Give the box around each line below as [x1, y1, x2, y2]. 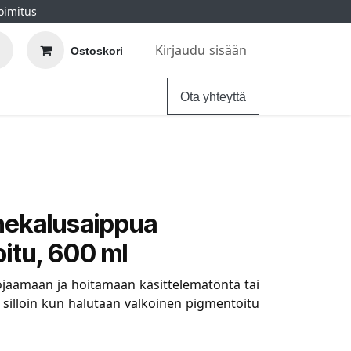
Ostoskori [71, 43, 123, 57]
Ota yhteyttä [180, 89, 246, 104]
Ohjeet [27, 89, 68, 104]
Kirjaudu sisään [155, 42, 247, 58]
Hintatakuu [95, 89, 162, 104]
